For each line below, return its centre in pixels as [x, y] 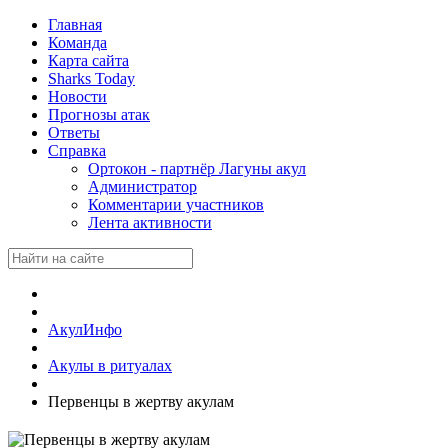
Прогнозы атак [99, 114]
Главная [75, 24]
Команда [77, 42]
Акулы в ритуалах [110, 365]
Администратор [142, 186]
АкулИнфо [85, 329]
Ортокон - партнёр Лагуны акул [197, 168]
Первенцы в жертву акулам [141, 401]
